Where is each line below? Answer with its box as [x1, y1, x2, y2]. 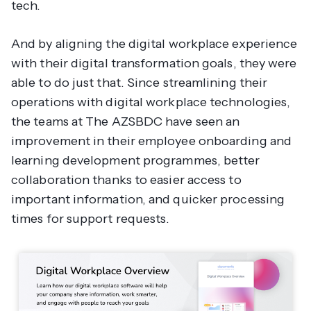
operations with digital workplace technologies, [11, 94, 291, 110]
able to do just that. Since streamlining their [11, 74, 268, 90]
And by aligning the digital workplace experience [11, 35, 298, 51]
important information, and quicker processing [11, 191, 285, 207]
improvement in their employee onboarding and [11, 133, 292, 149]
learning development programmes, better [11, 152, 260, 168]
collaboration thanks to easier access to [11, 171, 242, 187]
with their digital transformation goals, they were [11, 55, 297, 71]
